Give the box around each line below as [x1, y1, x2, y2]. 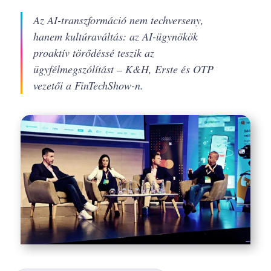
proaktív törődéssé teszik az [33, 45, 154, 60]
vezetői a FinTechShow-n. [33, 78, 143, 93]
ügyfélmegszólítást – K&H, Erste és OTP [33, 62, 214, 76]
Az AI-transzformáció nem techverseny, [33, 13, 204, 27]
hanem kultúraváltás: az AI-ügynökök [33, 29, 198, 44]
